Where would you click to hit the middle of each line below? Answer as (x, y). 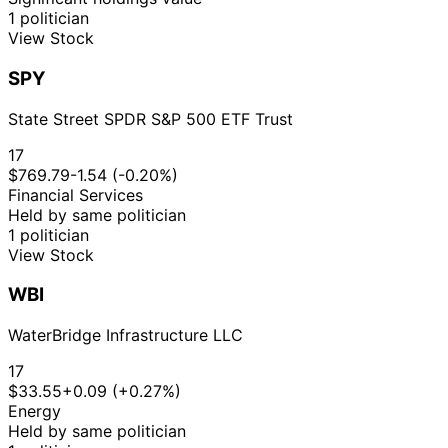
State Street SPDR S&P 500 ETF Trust (150, 118)
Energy (34, 411)
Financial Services (75, 194)
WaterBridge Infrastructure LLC (125, 335)
